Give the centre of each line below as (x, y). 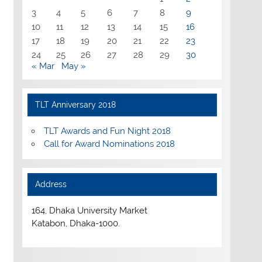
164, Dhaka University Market (89, 211)
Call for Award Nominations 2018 (109, 144)
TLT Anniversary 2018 (76, 105)
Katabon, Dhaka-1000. (75, 224)
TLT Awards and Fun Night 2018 (107, 131)
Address (51, 185)
